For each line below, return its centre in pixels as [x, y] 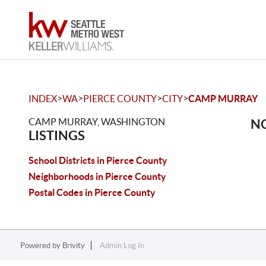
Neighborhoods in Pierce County [97, 176]
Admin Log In [122, 246]
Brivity [73, 246]
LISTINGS [57, 135]
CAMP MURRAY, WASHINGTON [97, 122]
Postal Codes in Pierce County [92, 192]
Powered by [41, 246]
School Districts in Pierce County [98, 160]
